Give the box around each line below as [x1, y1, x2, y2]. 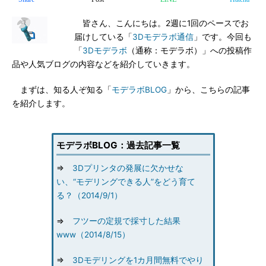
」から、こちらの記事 [167, 85, 250, 94]
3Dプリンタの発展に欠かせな [72, 163, 183, 173]
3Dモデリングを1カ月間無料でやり [72, 255, 204, 265]
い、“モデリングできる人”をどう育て [56, 177, 195, 186]
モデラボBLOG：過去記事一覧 [56, 140, 180, 151]
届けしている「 [74, 32, 132, 42]
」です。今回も [194, 32, 252, 42]
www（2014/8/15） [56, 230, 130, 239]
